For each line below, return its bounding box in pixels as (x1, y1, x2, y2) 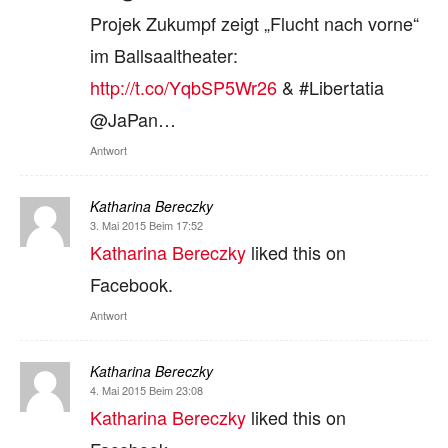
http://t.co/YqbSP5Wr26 (90, 73, 277, 100)
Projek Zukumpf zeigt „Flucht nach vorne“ (90, 9, 419, 36)
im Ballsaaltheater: (90, 41, 238, 68)
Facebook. (90, 270, 173, 297)
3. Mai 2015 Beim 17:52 (90, 216, 203, 233)
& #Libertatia (277, 73, 384, 100)
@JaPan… (90, 105, 176, 132)
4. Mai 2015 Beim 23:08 (90, 381, 203, 398)
